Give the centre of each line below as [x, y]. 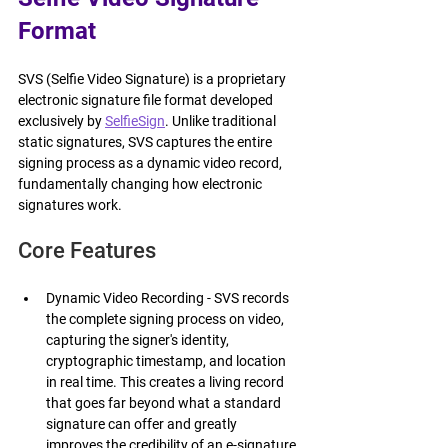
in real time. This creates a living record [166, 382]
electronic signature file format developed [147, 100]
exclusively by [61, 121]
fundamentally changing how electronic [141, 184]
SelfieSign [135, 121]
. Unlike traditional [222, 121]
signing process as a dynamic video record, [151, 163]
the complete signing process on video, [166, 319]
